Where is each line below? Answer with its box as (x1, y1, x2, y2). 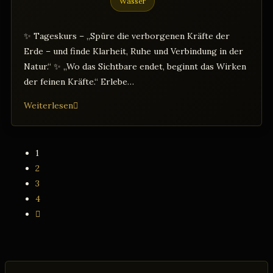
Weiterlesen (24, 99, 73, 111)
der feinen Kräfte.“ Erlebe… (24, 76, 134, 87)
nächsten (35, 222, 71, 234)
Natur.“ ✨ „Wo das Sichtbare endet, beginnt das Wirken (24, 60, 246, 72)
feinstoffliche (73, 129, 127, 141)
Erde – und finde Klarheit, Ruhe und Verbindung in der (24, 45, 243, 57)
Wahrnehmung (73, 144, 132, 156)
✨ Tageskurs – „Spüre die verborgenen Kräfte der (24, 30, 230, 41)
